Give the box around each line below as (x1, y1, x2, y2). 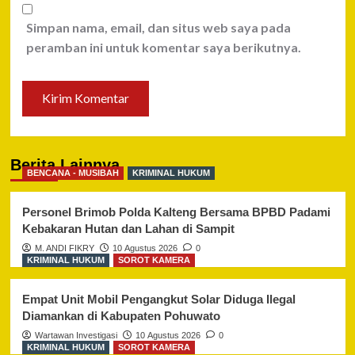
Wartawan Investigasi (34, 330, 117, 340)
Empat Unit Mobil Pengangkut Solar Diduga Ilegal (21, 292, 296, 306)
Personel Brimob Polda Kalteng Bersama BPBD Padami (21, 204, 330, 219)
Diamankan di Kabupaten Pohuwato (21, 308, 220, 323)
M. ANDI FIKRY (34, 242, 94, 253)
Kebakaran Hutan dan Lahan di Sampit (21, 221, 235, 235)
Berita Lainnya (10, 155, 120, 174)
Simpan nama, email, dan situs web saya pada (25, 19, 291, 35)
